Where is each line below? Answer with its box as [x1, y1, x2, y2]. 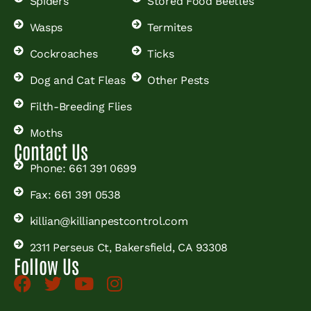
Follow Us [14, 253, 79, 278]
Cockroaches [29, 47, 98, 60]
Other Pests [147, 73, 209, 87]
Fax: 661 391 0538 [29, 187, 121, 201]
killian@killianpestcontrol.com [29, 214, 188, 228]
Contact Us [14, 138, 88, 163]
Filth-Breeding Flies [29, 99, 132, 113]
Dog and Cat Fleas [29, 73, 126, 87]
